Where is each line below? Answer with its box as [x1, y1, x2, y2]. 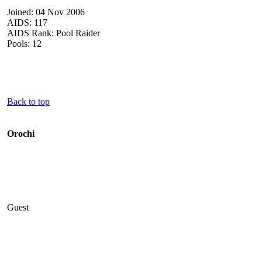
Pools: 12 [7, 38, 42, 49]
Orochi [7, 128, 35, 139]
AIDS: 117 [7, 17, 47, 27]
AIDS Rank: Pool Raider [7, 27, 100, 38]
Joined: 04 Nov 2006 [7, 6, 85, 17]
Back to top [7, 96, 50, 106]
